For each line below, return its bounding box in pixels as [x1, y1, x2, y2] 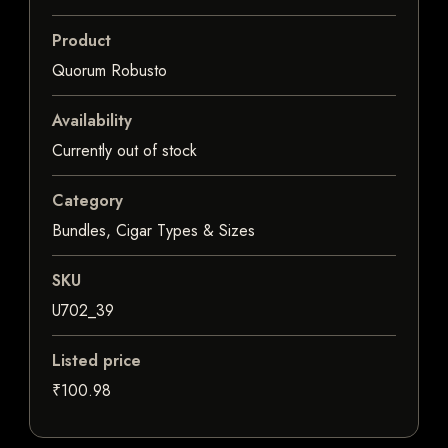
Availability [52, 109, 132, 133]
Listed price [52, 349, 141, 373]
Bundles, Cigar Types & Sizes [52, 219, 255, 243]
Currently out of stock [52, 139, 197, 163]
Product [52, 29, 111, 53]
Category [52, 189, 123, 213]
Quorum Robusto [52, 59, 167, 83]
